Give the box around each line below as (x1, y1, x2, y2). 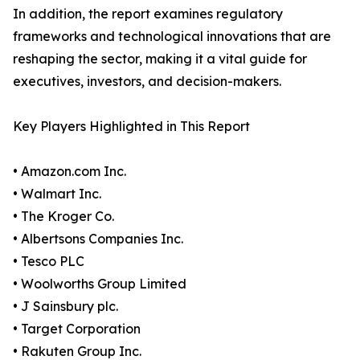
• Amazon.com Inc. (13, 163, 126, 180)
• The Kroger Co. (13, 208, 114, 225)
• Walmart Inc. (13, 186, 101, 202)
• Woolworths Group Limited (13, 276, 186, 292)
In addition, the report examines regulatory (13, 6, 283, 22)
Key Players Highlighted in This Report (13, 118, 250, 135)
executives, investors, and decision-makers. (13, 73, 281, 90)
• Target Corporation (13, 321, 141, 337)
